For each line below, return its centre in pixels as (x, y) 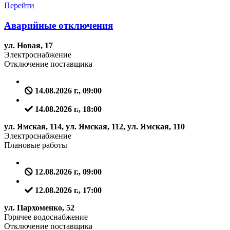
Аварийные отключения (59, 25)
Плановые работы (36, 145)
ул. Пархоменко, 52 (39, 207)
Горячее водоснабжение (46, 217)
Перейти (19, 6)
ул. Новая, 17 (28, 45)
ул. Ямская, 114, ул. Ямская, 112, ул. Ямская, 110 (94, 126)
